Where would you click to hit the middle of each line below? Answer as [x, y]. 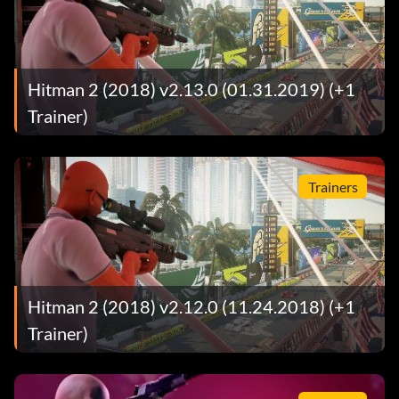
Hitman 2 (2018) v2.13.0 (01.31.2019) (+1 [191, 89]
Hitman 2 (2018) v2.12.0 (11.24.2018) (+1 [191, 306]
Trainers [333, 186]
